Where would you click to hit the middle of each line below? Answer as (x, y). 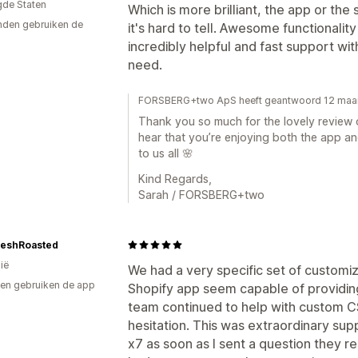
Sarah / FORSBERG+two (201, 194)
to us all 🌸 (166, 153)
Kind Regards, (175, 178)
